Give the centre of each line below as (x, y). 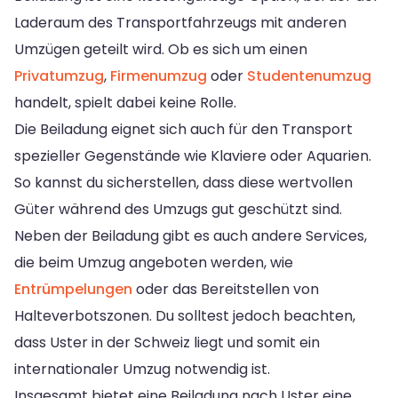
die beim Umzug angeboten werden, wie (154, 262)
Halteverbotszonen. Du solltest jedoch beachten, (185, 315)
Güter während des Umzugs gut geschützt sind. (178, 209)
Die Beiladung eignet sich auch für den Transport (183, 129)
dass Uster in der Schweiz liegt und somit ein (167, 342)
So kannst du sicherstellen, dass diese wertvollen (183, 182)
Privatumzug (59, 76)
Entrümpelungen (73, 289)
